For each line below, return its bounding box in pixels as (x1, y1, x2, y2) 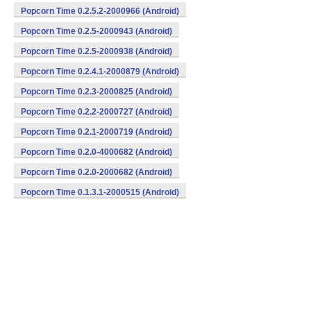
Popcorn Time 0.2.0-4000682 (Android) (21, 147, 172, 157)
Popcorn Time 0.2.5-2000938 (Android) (21, 47, 172, 56)
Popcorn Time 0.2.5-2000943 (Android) (21, 26, 172, 36)
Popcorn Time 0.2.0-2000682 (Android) (21, 167, 172, 177)
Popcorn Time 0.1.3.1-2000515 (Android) (21, 187, 179, 197)
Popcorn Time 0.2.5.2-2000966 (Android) (21, 6, 179, 16)
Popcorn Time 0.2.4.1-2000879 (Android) (21, 67, 179, 76)
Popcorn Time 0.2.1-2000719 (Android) (21, 127, 172, 137)
